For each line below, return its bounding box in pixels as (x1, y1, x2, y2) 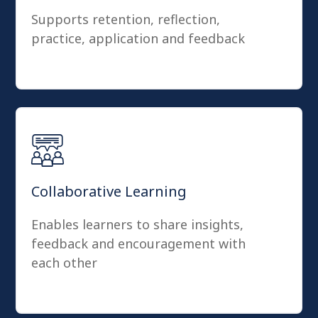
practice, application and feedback (31, 30, 245, 47)
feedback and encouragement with (31, 235, 246, 252)
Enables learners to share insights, (31, 216, 243, 233)
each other (31, 254, 97, 271)
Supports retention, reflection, (31, 11, 220, 28)
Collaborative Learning (31, 182, 187, 201)
